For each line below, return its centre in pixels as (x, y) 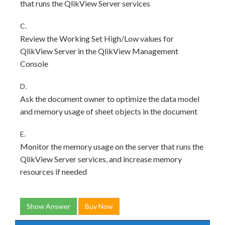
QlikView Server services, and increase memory (101, 159)
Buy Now (99, 206)
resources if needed (53, 172)
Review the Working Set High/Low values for (97, 38)
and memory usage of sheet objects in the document (109, 111)
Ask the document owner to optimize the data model (110, 99)
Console (34, 64)
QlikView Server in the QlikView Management (99, 51)
